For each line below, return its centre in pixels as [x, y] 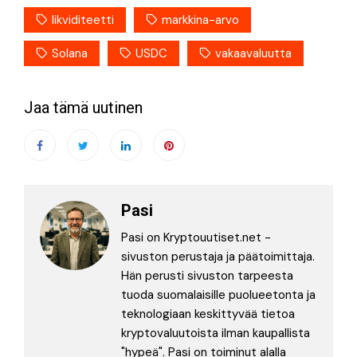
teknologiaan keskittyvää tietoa [208, 314]
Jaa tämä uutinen [83, 107]
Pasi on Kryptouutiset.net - [196, 237]
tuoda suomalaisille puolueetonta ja [218, 294]
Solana [70, 53]
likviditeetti [83, 20]
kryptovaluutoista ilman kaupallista [216, 333]
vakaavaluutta [253, 53]
